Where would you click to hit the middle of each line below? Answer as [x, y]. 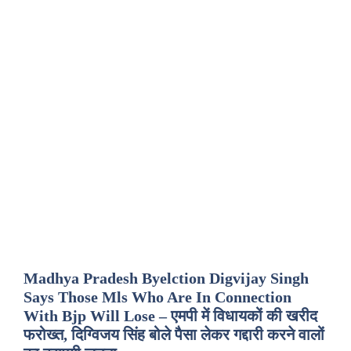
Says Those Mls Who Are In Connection [157, 297]
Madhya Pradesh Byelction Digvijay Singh [166, 278]
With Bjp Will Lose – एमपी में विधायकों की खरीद [170, 316]
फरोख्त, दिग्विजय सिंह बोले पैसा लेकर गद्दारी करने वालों [174, 335]
